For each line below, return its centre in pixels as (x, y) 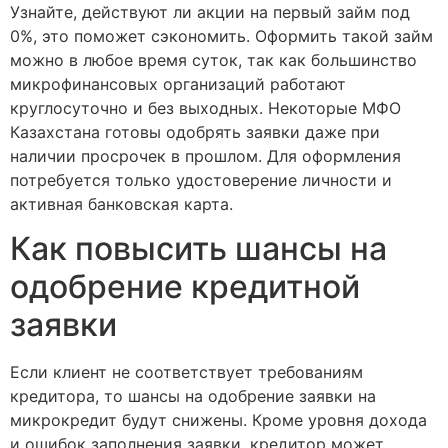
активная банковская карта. (121, 204)
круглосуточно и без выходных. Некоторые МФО (205, 108)
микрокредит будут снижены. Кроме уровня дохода (218, 420)
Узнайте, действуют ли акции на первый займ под (210, 12)
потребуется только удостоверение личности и (201, 180)
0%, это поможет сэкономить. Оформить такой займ (221, 36)
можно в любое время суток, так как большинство (213, 60)
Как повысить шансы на (198, 249)
